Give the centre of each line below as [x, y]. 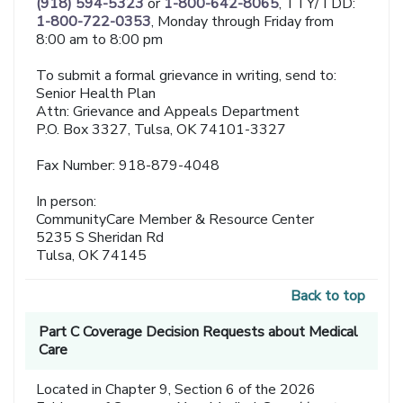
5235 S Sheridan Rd [100, 238]
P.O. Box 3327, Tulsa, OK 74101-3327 [161, 130]
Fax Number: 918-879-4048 [128, 166]
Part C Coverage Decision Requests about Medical [199, 332]
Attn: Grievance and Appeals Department [168, 112]
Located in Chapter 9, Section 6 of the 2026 [176, 390]
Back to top [327, 296]
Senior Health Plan [96, 94]
